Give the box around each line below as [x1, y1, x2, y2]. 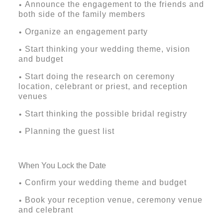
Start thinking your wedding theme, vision [24, 45, 190, 54]
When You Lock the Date [18, 161, 106, 170]
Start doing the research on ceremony [24, 72, 175, 81]
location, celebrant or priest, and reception [18, 82, 188, 91]
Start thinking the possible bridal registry [24, 110, 187, 118]
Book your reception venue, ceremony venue [24, 196, 203, 205]
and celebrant [18, 206, 73, 215]
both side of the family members [18, 10, 145, 19]
